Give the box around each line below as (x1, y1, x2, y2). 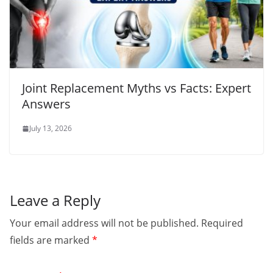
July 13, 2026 (29, 123, 72, 134)
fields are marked (10, 233, 92, 247)
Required (201, 216, 243, 230)
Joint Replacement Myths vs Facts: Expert (22, 80, 251, 97)
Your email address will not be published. (10, 216, 199, 230)
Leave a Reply (10, 190, 101, 211)
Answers (22, 96, 71, 113)
